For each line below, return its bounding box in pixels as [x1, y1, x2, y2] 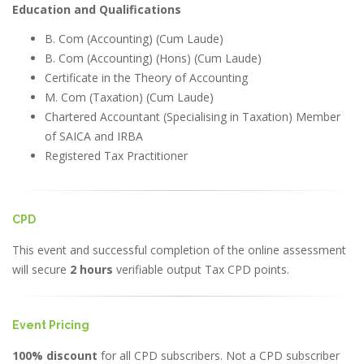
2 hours [70, 261, 113, 277]
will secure [12, 261, 70, 277]
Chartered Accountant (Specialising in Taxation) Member [45, 108, 340, 124]
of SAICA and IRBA [45, 128, 143, 144]
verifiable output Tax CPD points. [113, 261, 289, 277]
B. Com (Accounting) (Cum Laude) [45, 30, 223, 46]
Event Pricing [12, 318, 89, 331]
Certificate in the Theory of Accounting [45, 69, 248, 85]
